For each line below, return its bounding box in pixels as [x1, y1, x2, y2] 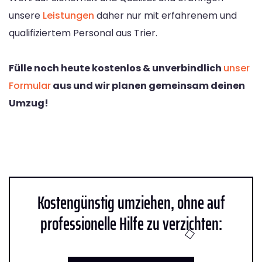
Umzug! [9, 96, 49, 110]
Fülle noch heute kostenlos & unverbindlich [9, 61, 223, 75]
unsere [9, 8, 43, 22]
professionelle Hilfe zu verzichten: [40, 209, 222, 237]
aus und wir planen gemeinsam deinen [51, 78, 245, 92]
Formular [9, 78, 51, 92]
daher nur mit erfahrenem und [94, 8, 237, 22]
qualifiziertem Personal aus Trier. [9, 26, 157, 40]
